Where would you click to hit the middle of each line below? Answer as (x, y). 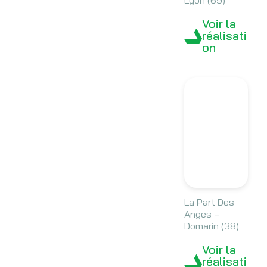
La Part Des (209, 202)
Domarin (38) (211, 226)
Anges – (202, 214)
